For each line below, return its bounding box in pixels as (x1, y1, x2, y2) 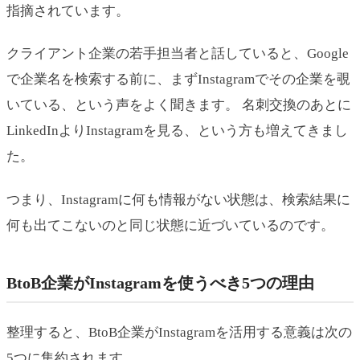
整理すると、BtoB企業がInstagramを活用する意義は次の (6, 324, 352, 340)
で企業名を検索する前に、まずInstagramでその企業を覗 (6, 72, 350, 88)
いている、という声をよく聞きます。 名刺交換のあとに (6, 97, 351, 113)
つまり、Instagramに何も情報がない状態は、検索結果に (6, 191, 350, 207)
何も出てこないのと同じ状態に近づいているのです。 (6, 217, 334, 233)
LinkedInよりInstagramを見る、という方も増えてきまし (6, 123, 348, 139)
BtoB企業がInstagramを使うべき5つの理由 (6, 273, 314, 292)
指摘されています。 (6, 3, 129, 19)
